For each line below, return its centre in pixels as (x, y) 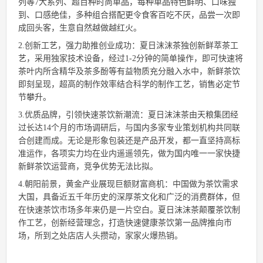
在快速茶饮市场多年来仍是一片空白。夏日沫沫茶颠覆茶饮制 (129, 210)
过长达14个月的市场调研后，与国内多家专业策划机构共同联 (129, 128)
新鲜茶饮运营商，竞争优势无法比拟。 (88, 167)
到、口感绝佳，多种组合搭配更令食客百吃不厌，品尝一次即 (129, 15)
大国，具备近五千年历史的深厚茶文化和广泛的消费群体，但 (129, 197)
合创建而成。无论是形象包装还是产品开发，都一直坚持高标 (129, 141)
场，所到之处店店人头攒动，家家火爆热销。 (100, 236)
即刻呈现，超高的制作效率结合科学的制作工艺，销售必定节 (129, 85)
